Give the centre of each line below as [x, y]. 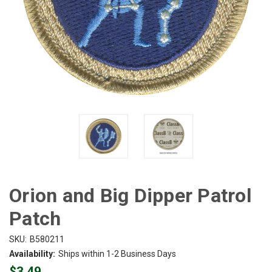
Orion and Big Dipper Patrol [130, 195]
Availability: [32, 253]
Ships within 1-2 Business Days [117, 253]
